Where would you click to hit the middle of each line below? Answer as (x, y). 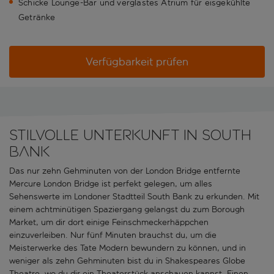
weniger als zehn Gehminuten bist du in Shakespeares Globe (127, 261)
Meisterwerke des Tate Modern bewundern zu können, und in (128, 248)
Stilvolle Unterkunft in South (130, 135)
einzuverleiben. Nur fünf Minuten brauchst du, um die (113, 235)
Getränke (37, 18)
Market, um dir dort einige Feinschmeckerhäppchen (109, 223)
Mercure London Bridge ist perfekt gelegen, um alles (111, 184)
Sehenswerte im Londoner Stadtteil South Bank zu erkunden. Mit (134, 197)
